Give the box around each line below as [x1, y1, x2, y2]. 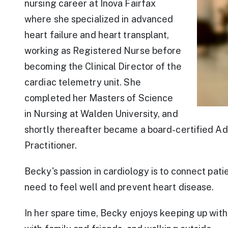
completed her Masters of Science [24, 92, 174, 103]
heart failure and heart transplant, [24, 29, 169, 40]
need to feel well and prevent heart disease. [24, 181, 214, 192]
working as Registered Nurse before [24, 45, 182, 56]
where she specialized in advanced [24, 13, 174, 24]
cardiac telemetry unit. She [24, 76, 141, 88]
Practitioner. [24, 139, 77, 151]
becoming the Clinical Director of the [24, 61, 182, 72]
